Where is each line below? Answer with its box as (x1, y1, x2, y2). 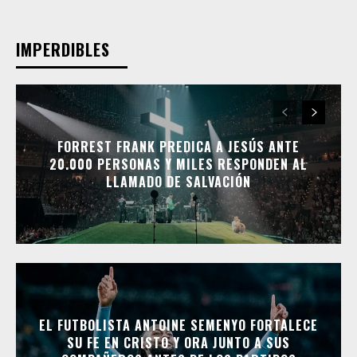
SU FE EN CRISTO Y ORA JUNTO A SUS (67, 332, 290, 352)
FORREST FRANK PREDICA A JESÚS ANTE (57, 136, 300, 156)
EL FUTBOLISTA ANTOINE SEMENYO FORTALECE (39, 315, 318, 335)
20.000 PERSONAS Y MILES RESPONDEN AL (49, 154, 308, 174)
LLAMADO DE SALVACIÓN (106, 171, 251, 191)
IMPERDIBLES (16, 37, 110, 61)
